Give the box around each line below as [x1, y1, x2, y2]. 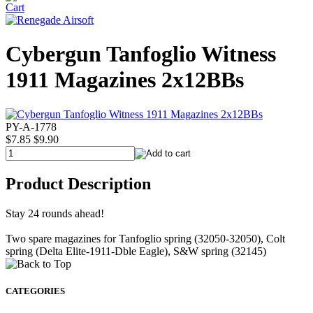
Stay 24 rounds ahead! [6, 207, 104, 219]
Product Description [6, 174, 151, 193]
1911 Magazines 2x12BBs [6, 67, 244, 93]
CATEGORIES [6, 285, 65, 296]
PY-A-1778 [6, 120, 57, 133]
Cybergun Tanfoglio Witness [6, 41, 276, 67]
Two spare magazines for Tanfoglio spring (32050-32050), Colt [6, 232, 285, 245]
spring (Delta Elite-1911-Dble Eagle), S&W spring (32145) [6, 245, 266, 257]
